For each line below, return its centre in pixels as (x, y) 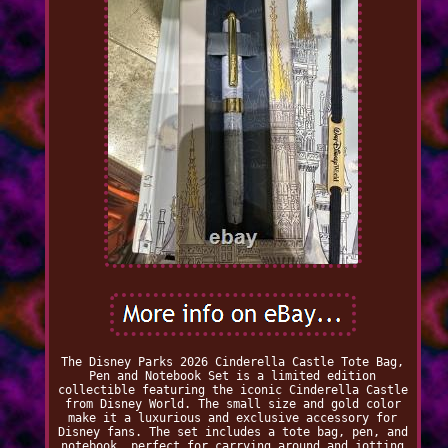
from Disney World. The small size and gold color (232, 404)
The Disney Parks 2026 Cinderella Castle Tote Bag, (233, 362)
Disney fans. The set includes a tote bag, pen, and (232, 432)
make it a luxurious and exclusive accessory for (233, 418)
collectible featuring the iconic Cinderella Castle (232, 390)
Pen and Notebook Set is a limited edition (233, 376)
